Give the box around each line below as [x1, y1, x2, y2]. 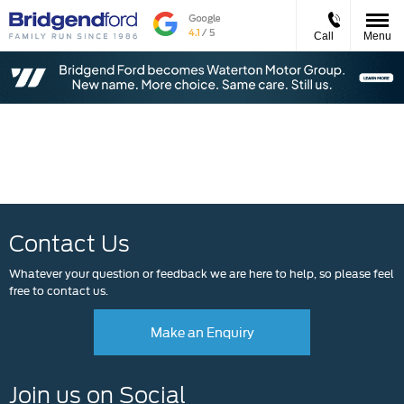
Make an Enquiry [150, 321, 254, 341]
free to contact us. [9, 281, 108, 298]
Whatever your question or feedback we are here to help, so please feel [9, 264, 394, 281]
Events [27, 122, 130, 161]
